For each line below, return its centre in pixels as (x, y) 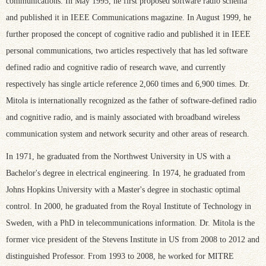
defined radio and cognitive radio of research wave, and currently (116, 67)
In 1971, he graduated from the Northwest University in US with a (118, 156)
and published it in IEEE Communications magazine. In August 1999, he (129, 17)
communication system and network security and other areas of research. (128, 134)
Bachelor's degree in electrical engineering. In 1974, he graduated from (126, 173)
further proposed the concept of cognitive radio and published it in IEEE (128, 34)
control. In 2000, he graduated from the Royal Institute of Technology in (129, 206)
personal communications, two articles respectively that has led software (127, 50)
